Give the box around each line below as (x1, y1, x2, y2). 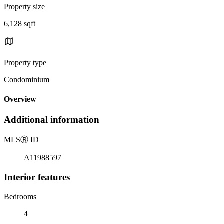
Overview (4, 95, 36, 104)
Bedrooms (4, 192, 36, 201)
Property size (4, 2, 45, 11)
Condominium (4, 75, 49, 84)
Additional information (4, 114, 99, 125)
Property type (4, 58, 46, 67)
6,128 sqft (4, 19, 35, 28)
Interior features (4, 171, 70, 182)
